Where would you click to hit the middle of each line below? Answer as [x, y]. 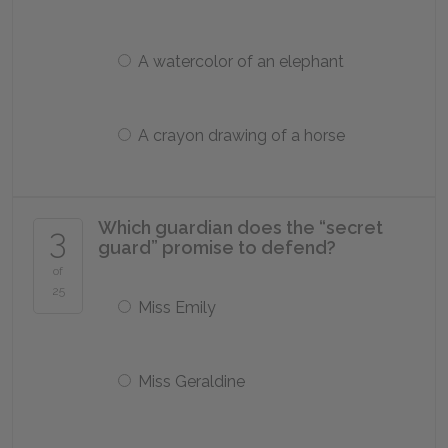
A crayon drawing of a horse [241, 135]
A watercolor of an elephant [241, 61]
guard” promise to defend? [217, 247]
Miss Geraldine [191, 381]
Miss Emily [177, 307]
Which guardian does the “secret [240, 227]
